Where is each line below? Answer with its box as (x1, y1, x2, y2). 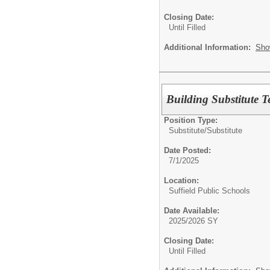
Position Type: (164, 116, 218, 125)
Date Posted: (164, 146, 211, 155)
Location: (164, 176, 199, 186)
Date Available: (164, 206, 219, 216)
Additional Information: (164, 42, 256, 52)
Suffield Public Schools (169, 186, 250, 196)
